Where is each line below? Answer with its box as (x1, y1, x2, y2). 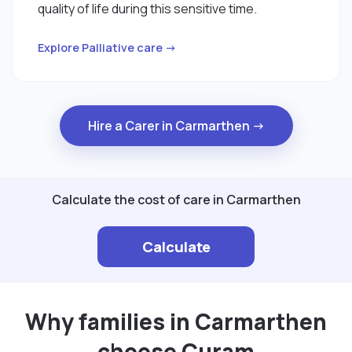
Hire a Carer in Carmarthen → (87, 117, 265, 135)
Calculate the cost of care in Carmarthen (51, 191, 301, 209)
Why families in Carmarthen (25, 306, 327, 337)
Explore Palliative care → (38, 39, 177, 55)
